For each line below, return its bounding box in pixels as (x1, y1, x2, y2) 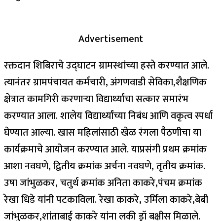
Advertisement (78, 30, 143, 47)
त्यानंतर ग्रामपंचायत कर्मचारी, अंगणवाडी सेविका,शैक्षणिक (4, 74, 207, 91)
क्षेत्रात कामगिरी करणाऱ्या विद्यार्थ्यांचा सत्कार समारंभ (4, 90, 188, 108)
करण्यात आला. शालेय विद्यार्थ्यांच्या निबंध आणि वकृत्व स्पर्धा (4, 107, 213, 124)
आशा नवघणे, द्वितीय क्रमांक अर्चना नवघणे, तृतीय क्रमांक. (4, 157, 205, 175)
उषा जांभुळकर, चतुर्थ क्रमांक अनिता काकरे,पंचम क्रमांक (4, 174, 202, 191)
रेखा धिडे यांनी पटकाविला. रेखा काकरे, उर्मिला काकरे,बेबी (4, 191, 208, 208)
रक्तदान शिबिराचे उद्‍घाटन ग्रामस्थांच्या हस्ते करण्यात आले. (4, 57, 209, 74)
